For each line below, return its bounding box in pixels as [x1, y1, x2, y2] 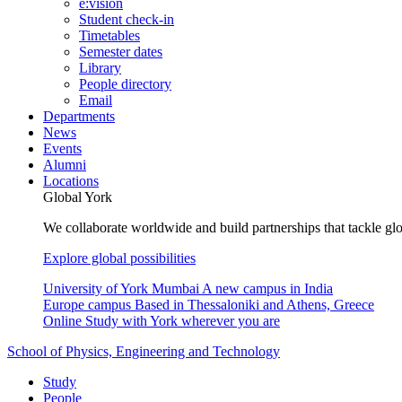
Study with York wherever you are [85, 313, 280, 328]
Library [79, 60, 121, 75]
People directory [79, 76, 171, 92]
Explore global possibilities [43, 250, 196, 266]
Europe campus [43, 297, 131, 312]
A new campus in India [202, 281, 333, 296]
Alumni [43, 157, 86, 172]
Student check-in [79, 12, 174, 27]
